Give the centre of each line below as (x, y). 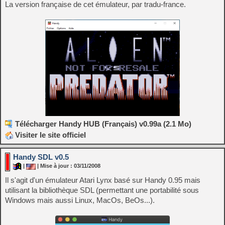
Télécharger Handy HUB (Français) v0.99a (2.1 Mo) (103, 124)
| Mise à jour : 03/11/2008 (68, 166)
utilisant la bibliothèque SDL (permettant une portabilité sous (102, 190)
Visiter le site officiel (49, 135)
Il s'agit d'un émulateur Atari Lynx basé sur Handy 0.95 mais (103, 180)
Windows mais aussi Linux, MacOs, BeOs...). (80, 200)
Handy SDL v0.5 (41, 157)
